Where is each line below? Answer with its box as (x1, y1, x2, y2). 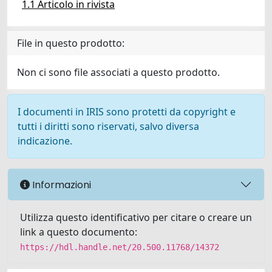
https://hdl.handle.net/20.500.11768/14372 (20, 242, 219, 252)
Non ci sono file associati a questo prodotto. (17, 66, 220, 79)
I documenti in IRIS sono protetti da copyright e (18, 105, 236, 118)
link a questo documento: (20, 225, 137, 239)
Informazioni (30, 177, 91, 192)
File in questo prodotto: (17, 36, 124, 50)
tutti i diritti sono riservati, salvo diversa (18, 120, 199, 133)
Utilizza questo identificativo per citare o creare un (20, 211, 252, 224)
